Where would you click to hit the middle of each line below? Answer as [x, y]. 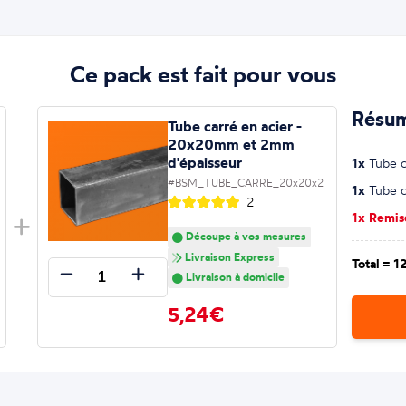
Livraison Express [228, 256]
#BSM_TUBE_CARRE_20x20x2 [245, 182]
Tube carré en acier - [234, 126]
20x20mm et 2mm [231, 144]
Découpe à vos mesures [244, 236]
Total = [373, 264]
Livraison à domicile [233, 277]
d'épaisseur [204, 162]
